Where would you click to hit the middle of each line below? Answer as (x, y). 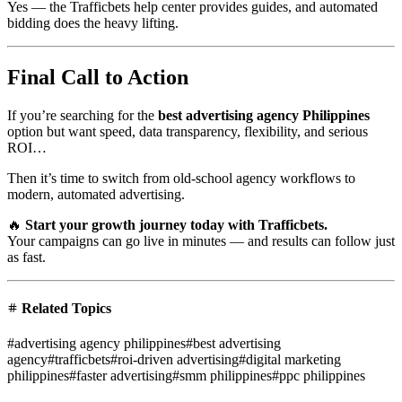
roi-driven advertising (178, 360)
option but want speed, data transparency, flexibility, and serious (188, 131)
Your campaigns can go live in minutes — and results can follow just (201, 240)
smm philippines (226, 376)
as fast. (26, 257)
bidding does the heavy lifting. (93, 22)
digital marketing (293, 360)
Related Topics (65, 309)
